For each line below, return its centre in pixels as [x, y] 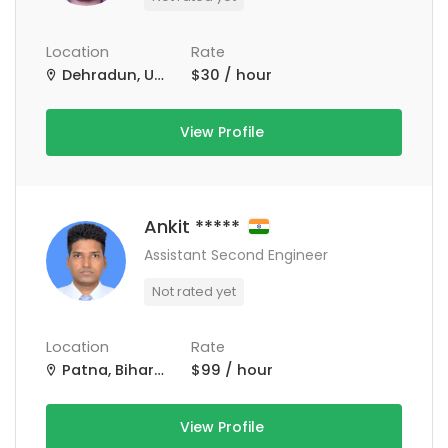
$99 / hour [232, 370]
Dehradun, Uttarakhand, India [106, 75]
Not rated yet [194, 291]
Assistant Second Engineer [236, 255]
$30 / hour [231, 75]
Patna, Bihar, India [106, 370]
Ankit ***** [194, 226]
